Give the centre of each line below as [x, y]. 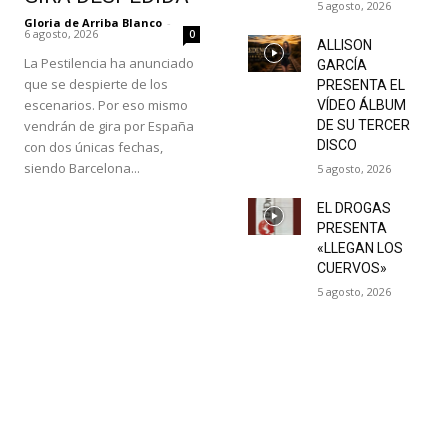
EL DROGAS [353, 207]
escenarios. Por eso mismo [106, 104]
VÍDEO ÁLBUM [361, 104]
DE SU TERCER [363, 124]
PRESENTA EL [360, 84]
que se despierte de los [96, 83]
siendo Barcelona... [82, 167]
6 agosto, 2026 [61, 33]
